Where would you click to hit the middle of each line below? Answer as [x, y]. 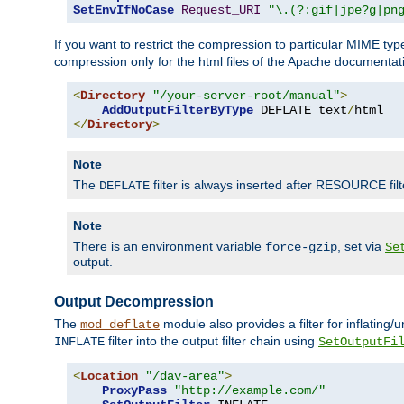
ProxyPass [134, 390]
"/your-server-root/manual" [246, 95]
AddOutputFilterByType [178, 110]
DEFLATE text [300, 110]
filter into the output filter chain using [211, 341]
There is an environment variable [169, 246]
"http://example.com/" [250, 390]
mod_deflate [120, 325]
